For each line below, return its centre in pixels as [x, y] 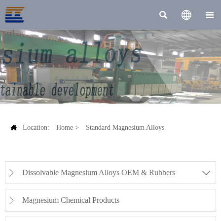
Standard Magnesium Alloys [125, 127]
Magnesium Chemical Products [71, 200]
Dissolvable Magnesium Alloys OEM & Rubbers [99, 172]
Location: [37, 127]
